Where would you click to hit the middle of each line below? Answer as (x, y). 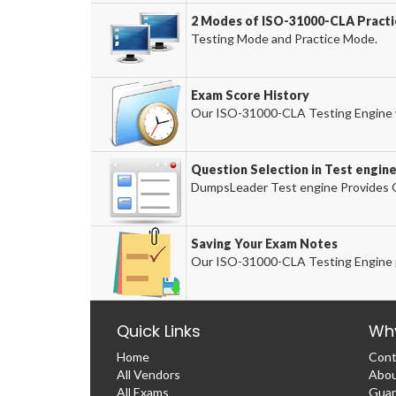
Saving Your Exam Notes (265, 243)
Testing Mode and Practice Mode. (285, 38)
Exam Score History (251, 95)
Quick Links (159, 331)
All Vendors (148, 374)
